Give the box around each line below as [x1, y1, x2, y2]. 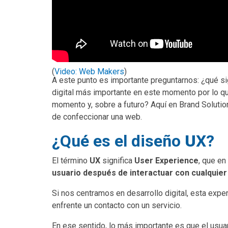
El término [52, 155, 90, 165]
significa [100, 155, 134, 165]
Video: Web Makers [54, 66, 124, 76]
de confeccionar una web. [52, 111, 142, 122]
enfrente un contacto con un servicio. [52, 200, 182, 210]
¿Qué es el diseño [52, 131, 185, 151]
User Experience [134, 155, 198, 165]
